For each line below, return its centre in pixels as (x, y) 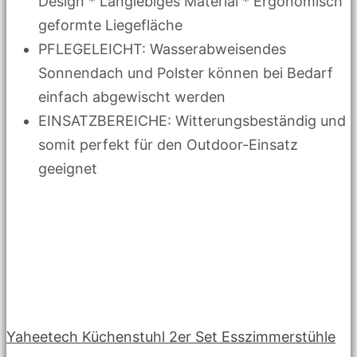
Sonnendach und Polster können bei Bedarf (186, 73)
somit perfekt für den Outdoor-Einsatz (168, 144)
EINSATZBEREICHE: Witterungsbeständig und (192, 120)
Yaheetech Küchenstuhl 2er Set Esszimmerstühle (171, 336)
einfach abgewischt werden (132, 96)
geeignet (68, 168)
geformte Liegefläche (110, 25)
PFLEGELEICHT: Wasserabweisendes (162, 49)
